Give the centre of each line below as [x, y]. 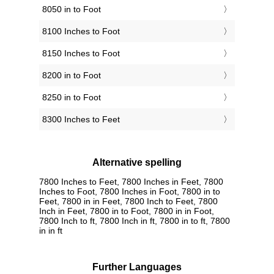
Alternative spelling [137, 163]
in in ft [51, 230]
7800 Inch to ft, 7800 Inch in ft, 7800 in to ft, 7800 [135, 220]
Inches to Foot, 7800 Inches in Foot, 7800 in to [130, 191]
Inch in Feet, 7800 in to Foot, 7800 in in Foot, [127, 211]
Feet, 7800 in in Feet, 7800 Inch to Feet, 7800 [128, 201]
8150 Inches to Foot [81, 54]
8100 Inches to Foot [81, 31]
